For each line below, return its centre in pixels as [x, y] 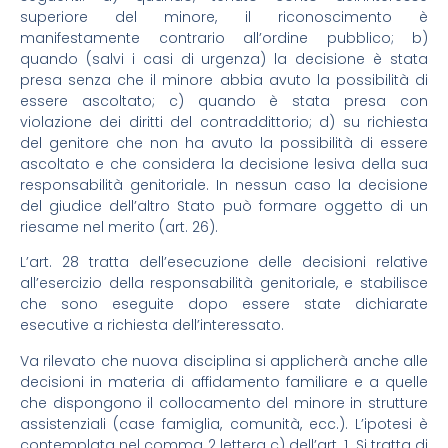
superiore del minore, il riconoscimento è [224, 16]
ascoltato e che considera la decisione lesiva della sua [224, 163]
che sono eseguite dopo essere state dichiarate [224, 304]
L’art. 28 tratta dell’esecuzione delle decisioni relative [224, 262]
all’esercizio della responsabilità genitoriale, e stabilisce [224, 283]
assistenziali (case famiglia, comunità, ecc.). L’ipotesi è [224, 423]
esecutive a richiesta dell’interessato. [152, 325]
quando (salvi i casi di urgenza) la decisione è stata [224, 58]
